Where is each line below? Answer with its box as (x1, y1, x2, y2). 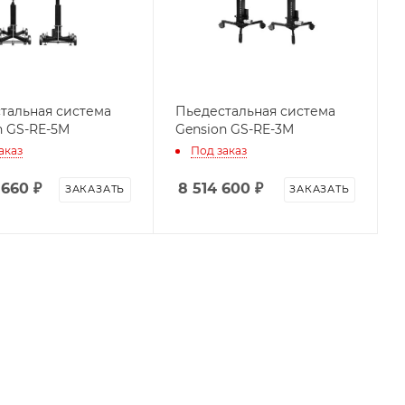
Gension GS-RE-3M (174, 120, 294, 137)
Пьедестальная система (174, 102, 335, 119)
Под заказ (190, 144, 247, 158)
